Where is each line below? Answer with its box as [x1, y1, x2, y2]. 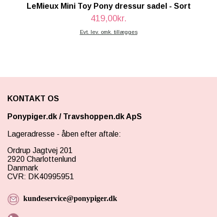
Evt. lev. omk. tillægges [79, 29, 138, 35]
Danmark [7, 164, 40, 172]
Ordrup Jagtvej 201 [7, 146, 73, 155]
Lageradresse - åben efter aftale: [7, 130, 121, 139]
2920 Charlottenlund [7, 155, 76, 164]
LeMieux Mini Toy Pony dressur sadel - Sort [26, 2, 191, 11]
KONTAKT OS [7, 94, 59, 103]
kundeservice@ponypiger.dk [23, 194, 117, 203]
